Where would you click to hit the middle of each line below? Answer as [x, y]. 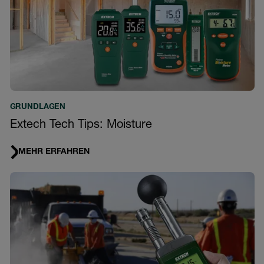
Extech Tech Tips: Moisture [81, 126]
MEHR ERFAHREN [54, 152]
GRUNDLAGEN [38, 108]
